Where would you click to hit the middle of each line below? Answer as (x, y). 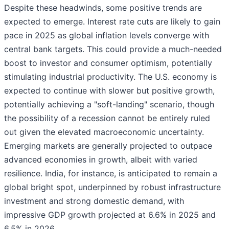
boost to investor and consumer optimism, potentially (108, 63)
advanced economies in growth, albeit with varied (101, 160)
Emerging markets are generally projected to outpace (108, 146)
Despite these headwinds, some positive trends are (103, 8)
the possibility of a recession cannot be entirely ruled (107, 118)
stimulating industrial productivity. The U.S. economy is (110, 77)
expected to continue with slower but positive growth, (109, 91)
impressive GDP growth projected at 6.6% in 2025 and (110, 215)
